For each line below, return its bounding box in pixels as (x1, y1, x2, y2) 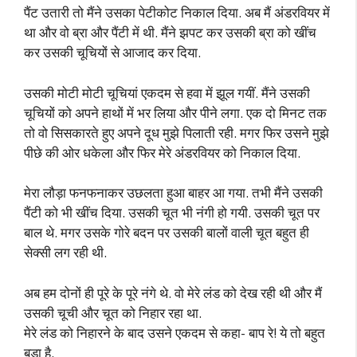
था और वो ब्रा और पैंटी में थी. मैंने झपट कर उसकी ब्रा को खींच (24, 23, 316, 41)
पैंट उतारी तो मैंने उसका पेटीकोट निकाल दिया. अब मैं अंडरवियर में (24, 3, 330, 22)
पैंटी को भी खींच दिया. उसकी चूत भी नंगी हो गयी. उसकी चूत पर (24, 203, 320, 222)
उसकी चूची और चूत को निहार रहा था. (24, 303, 202, 322)
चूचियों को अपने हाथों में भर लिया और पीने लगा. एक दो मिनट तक (24, 103, 327, 122)
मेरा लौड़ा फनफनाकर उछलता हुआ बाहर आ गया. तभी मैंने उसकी (24, 183, 323, 202)
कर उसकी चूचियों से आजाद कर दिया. (24, 43, 201, 61)
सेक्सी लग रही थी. (24, 243, 107, 261)
